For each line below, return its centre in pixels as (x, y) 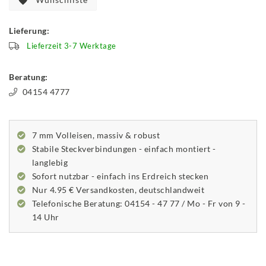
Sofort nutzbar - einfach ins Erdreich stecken (120, 176)
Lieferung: (29, 30)
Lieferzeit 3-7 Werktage (72, 46)
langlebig (50, 163)
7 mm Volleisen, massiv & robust (96, 135)
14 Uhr (45, 217)
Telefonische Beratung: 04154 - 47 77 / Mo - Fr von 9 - (139, 204)
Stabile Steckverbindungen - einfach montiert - (124, 149)
